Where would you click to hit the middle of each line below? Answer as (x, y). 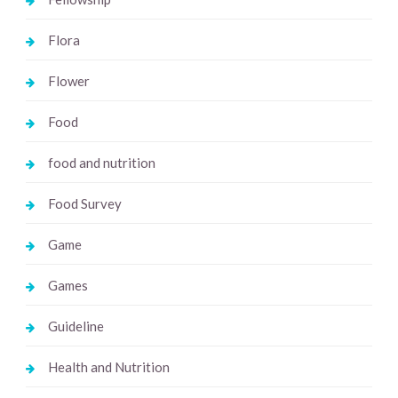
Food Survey (84, 204)
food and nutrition (101, 163)
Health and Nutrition (108, 367)
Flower (68, 81)
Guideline (76, 326)
